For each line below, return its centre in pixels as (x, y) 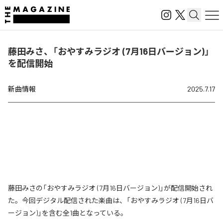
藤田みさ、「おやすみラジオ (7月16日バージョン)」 (109, 51)
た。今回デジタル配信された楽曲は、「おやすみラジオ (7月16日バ (111, 200)
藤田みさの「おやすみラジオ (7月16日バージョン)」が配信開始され (110, 188)
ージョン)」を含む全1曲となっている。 (68, 213)
